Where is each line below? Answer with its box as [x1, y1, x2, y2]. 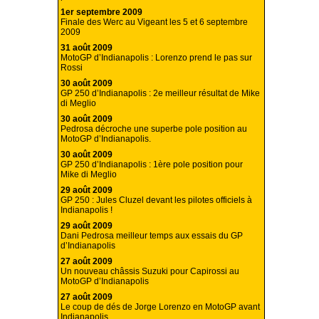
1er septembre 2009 [61, 7, 142, 18]
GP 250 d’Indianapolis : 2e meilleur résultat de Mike [61, 88, 260, 99]
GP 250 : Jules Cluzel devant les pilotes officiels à [61, 195, 252, 206]
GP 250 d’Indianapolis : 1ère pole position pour [61, 159, 243, 170]
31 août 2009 [61, 43, 113, 53]
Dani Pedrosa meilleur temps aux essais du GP [61, 231, 243, 241]
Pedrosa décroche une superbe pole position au [61, 124, 247, 135]
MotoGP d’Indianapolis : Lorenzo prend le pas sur [61, 53, 252, 63]
